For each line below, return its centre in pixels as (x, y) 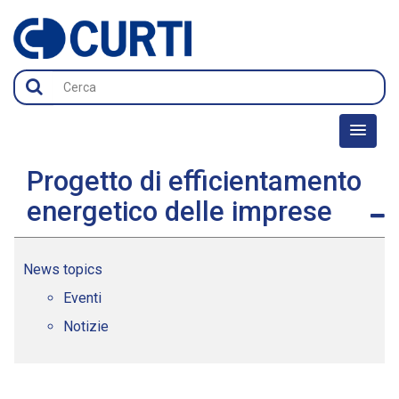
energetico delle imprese (179, 211)
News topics (63, 269)
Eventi (82, 297)
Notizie (86, 326)
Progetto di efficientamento (194, 181)
